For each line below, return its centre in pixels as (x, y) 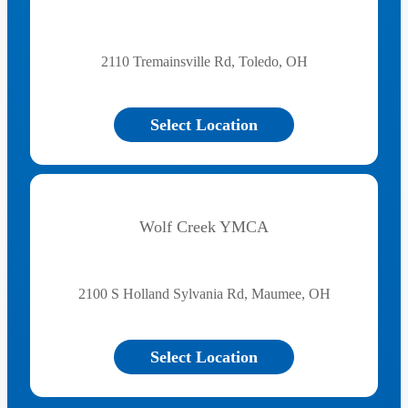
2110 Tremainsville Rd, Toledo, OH (204, 61)
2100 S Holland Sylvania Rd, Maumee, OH (204, 294)
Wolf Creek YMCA (204, 227)
